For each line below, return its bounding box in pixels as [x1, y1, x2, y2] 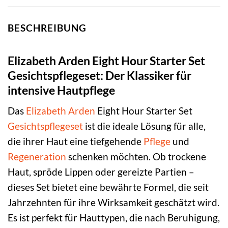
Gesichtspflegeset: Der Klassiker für [8, 68, 191, 82]
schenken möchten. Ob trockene [66, 151, 206, 163]
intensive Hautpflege [8, 82, 115, 97]
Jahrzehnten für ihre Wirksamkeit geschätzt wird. [8, 196, 219, 209]
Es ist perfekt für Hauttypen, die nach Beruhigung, [8, 212, 220, 224]
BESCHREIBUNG [8, 22, 87, 34]
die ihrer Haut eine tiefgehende [8, 135, 144, 148]
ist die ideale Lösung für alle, [83, 120, 206, 132]
